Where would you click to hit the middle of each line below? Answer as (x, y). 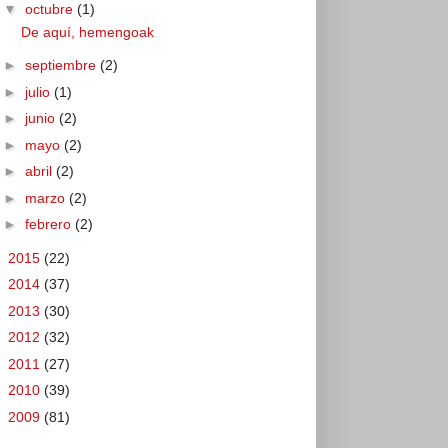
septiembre (62, 65)
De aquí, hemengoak (87, 31)
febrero (49, 224)
